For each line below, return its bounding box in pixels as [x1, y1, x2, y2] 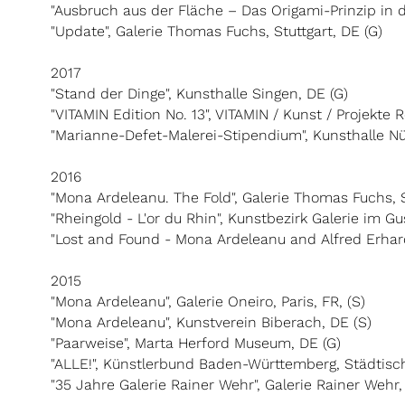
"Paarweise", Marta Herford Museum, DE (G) [51, 334, 341, 352]
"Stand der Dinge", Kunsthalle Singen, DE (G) [51, 85, 348, 102]
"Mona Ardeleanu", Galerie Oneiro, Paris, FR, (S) [51, 293, 365, 310]
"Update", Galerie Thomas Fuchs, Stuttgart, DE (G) [51, 23, 382, 40]
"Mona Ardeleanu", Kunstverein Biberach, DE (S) [51, 314, 372, 331]
